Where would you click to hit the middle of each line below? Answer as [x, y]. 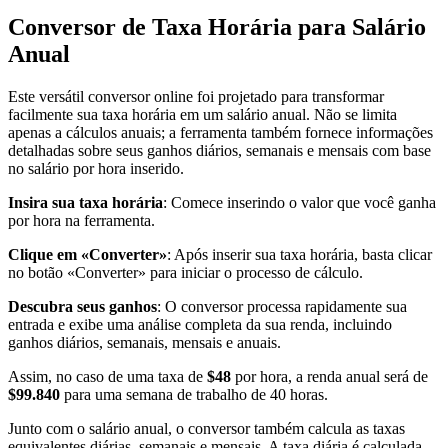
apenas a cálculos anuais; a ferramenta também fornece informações [220, 133]
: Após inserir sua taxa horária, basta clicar [299, 255]
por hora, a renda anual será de [329, 377]
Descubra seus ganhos [82, 307]
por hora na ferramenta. [81, 221]
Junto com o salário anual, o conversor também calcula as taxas [206, 429]
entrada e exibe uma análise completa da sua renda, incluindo [200, 325]
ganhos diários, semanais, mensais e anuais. [144, 343]
